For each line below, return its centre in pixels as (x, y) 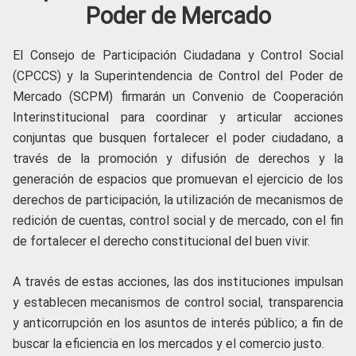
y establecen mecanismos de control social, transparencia (178, 302)
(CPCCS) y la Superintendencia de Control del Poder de (178, 76)
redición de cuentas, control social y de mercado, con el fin (178, 221)
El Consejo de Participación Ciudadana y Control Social (178, 55)
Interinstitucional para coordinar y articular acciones (178, 117)
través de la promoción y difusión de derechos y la (178, 159)
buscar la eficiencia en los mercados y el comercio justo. (168, 344)
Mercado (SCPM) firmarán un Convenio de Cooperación (178, 97)
